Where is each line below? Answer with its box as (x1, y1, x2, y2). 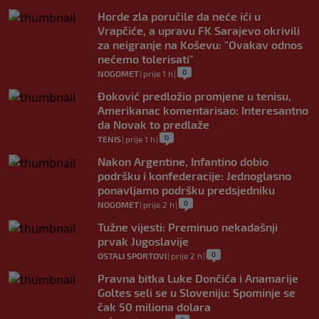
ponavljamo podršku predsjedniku (98, 183, 275, 197)
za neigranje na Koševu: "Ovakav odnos (98, 38, 303, 52)
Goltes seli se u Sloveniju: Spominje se (98, 286, 296, 300)
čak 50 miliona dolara (98, 300, 211, 314)
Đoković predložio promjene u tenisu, (98, 89, 291, 103)
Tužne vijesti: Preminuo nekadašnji (98, 220, 278, 234)
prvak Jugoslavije (98, 234, 189, 249)
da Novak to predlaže (98, 117, 209, 132)
